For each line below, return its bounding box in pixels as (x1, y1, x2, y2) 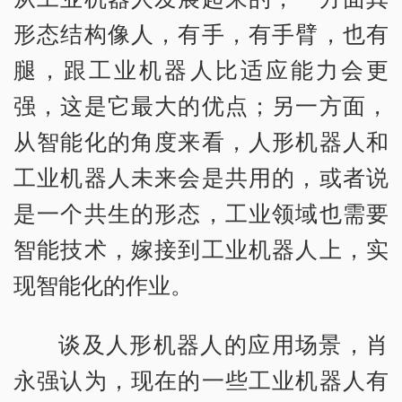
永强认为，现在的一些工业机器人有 (13, 363, 389, 395)
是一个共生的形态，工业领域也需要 (13, 197, 389, 228)
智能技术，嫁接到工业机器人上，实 (13, 232, 389, 264)
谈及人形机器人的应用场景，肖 (58, 328, 389, 359)
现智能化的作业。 (13, 268, 193, 300)
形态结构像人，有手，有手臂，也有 (13, 17, 389, 48)
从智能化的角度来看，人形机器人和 (13, 125, 389, 156)
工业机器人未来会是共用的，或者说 (13, 161, 389, 192)
